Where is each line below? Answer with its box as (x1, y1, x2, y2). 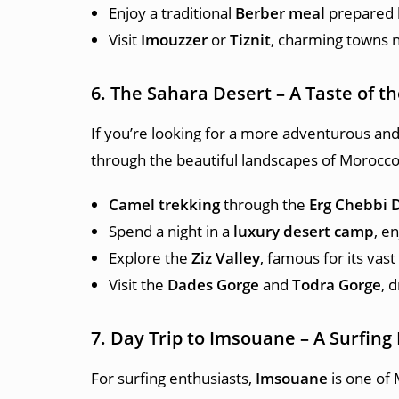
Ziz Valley (191, 248, 260, 268)
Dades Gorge (167, 274, 259, 295)
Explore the (109, 248, 191, 268)
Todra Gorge (292, 274, 381, 295)
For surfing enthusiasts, (91, 368, 256, 388)
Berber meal (235, 3, 325, 23)
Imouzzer (141, 29, 208, 50)
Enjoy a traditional (109, 3, 235, 23)
